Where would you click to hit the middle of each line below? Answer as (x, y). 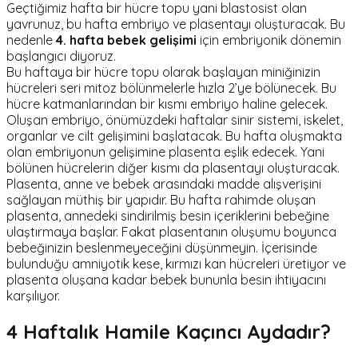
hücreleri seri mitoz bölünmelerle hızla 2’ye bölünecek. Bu (171, 88)
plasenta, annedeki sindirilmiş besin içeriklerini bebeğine (168, 216)
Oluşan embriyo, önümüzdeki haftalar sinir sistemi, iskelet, (175, 120)
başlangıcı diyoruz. (61, 56)
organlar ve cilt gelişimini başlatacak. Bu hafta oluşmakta (174, 136)
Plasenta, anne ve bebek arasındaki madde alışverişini (164, 184)
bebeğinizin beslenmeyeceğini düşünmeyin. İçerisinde (162, 248)
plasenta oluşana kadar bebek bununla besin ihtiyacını (166, 280)
